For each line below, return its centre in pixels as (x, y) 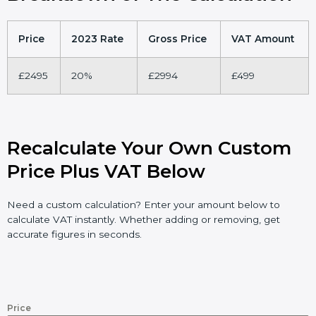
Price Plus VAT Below (106, 172)
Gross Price (177, 39)
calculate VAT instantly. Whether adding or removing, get (144, 220)
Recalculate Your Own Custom (149, 148)
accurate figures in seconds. (74, 235)
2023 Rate (97, 39)
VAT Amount (263, 39)
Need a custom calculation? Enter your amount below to (144, 205)
